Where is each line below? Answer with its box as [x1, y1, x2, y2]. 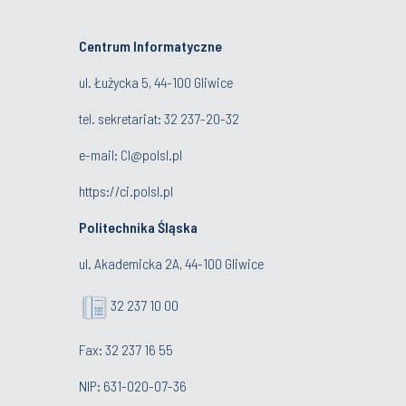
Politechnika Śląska [79, 218, 198, 236]
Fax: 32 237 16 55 [79, 341, 173, 358]
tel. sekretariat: [79, 110, 164, 127]
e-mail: [79, 146, 121, 163]
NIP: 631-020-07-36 [79, 377, 187, 394]
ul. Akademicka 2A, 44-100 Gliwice [79, 255, 264, 272]
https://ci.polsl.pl [79, 182, 173, 199]
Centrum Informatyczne [79, 37, 222, 54]
